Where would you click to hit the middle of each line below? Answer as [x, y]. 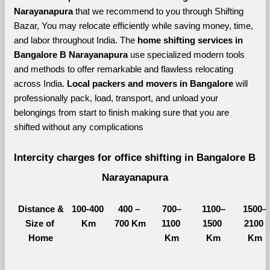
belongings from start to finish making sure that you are [121, 112]
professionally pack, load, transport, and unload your [116, 98]
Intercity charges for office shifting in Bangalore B [134, 157]
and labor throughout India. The [75, 40]
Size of [39, 223]
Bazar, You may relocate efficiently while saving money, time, [133, 26]
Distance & [41, 209]
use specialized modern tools [187, 55]
